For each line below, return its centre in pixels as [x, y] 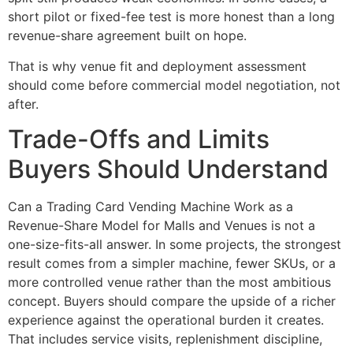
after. [23, 104]
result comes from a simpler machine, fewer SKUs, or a [172, 264]
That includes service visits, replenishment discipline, [165, 339]
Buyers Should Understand [168, 169]
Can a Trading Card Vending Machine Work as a [150, 207]
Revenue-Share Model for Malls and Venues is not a [162, 226]
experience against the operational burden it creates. [166, 320]
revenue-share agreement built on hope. [127, 36]
